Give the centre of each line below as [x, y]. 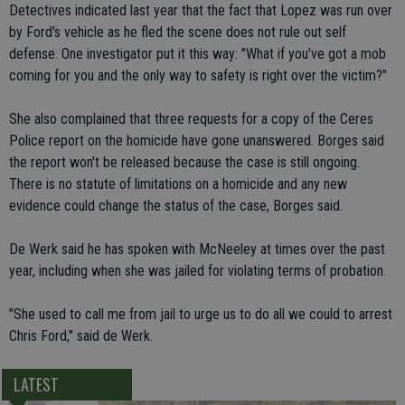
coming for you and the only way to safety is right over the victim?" [198, 75]
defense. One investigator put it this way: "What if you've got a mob [198, 54]
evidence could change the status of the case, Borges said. [176, 206]
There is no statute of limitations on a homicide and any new [178, 184]
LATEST [36, 385]
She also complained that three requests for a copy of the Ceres [191, 119]
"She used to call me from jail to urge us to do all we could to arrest [201, 314]
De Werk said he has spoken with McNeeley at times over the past [197, 249]
